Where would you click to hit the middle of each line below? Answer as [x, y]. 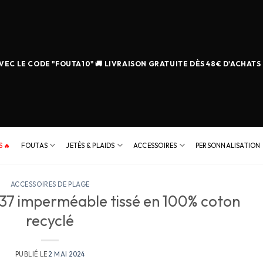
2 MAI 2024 [67, 254]
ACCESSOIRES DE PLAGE [50, 184]
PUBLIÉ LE [32, 254]
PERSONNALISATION [228, 145]
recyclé [50, 220]
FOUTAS [34, 145]
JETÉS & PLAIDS [90, 145]
